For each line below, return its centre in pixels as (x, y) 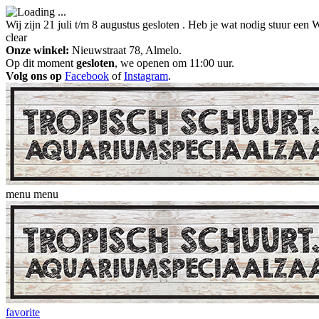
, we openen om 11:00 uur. (174, 63)
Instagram (146, 76)
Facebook (87, 76)
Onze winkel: (37, 50)
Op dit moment (41, 63)
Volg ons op (35, 76)
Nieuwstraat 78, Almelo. (125, 50)
